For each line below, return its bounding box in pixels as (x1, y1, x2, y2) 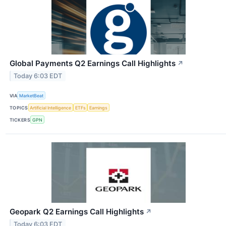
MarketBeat (19, 92, 44, 98)
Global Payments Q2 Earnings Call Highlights (10, 58, 176, 68)
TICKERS (10, 117, 31, 123)
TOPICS (10, 104, 28, 110)
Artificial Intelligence (30, 104, 72, 110)
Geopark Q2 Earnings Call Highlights (10, 207, 144, 217)
